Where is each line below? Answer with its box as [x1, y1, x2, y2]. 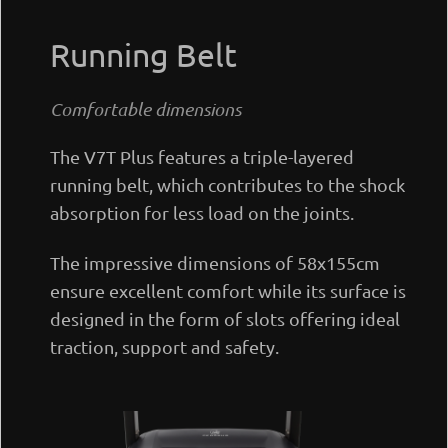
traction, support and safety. [50, 336, 279, 357]
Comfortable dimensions [50, 98, 241, 120]
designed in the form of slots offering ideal [50, 308, 400, 329]
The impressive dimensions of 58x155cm [50, 252, 380, 273]
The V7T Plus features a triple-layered [50, 146, 354, 167]
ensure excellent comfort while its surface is [50, 280, 406, 301]
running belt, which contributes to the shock [50, 174, 405, 195]
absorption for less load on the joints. [50, 202, 354, 223]
